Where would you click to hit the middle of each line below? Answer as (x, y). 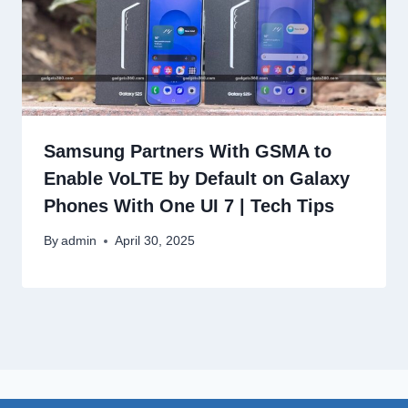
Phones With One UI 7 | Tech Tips (189, 205)
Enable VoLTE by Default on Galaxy (197, 178)
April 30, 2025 (155, 241)
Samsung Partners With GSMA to (188, 151)
